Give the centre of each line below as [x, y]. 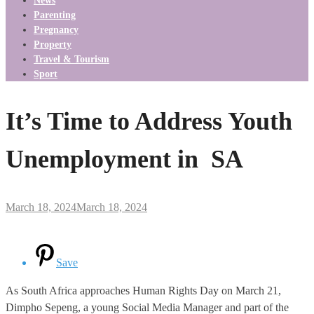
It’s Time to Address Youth [149, 121]
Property [53, 45]
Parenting [55, 15]
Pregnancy [56, 30]
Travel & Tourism [71, 59]
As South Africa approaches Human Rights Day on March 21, [143, 290]
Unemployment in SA [124, 159]
